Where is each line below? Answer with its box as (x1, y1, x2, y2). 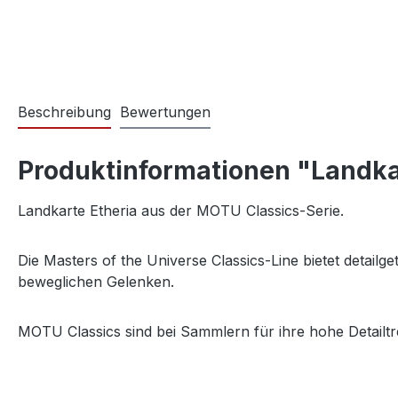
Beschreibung (18, 103, 111, 122)
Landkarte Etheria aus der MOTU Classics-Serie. (18, 202, 344, 220)
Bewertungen (120, 103, 211, 122)
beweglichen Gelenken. (18, 273, 174, 291)
